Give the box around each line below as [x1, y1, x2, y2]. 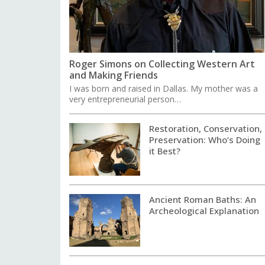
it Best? [149, 144, 180, 157]
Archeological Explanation [149, 204, 259, 216]
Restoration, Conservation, [149, 122, 262, 134]
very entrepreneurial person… [69, 93, 181, 105]
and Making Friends [69, 68, 158, 82]
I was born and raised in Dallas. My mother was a [69, 82, 258, 94]
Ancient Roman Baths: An [149, 193, 256, 205]
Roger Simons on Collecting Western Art [69, 57, 255, 70]
